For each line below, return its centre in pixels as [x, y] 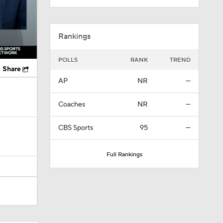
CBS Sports [75, 128]
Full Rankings [124, 155]
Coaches [71, 105]
